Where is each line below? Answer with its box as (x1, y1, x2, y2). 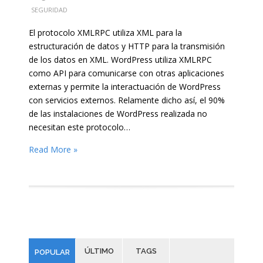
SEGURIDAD (31, 5, 68, 14)
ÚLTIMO (84, 246, 114, 255)
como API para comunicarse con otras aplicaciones (29, 67, 224, 79)
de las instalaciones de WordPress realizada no (29, 107, 207, 119)
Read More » (29, 143, 77, 155)
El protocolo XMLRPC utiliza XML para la (29, 26, 182, 38)
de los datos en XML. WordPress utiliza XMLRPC (29, 53, 212, 65)
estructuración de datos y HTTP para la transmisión (29, 40, 225, 52)
